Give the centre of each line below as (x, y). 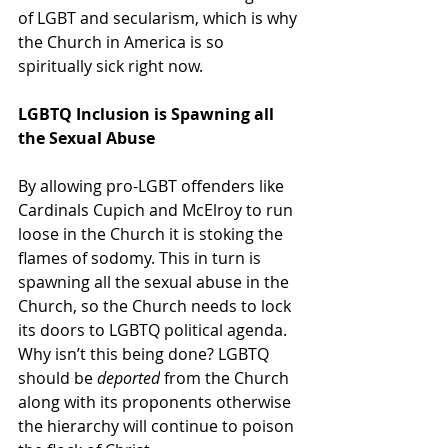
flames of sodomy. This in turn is (141, 257)
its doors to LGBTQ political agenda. (154, 329)
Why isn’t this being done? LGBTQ (145, 353)
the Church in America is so (123, 41)
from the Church (226, 377)
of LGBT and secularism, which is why (159, 17)
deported (128, 377)
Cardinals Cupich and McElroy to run (157, 209)
